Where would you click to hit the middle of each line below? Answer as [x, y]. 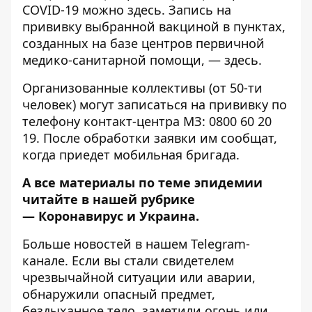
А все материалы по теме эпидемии [142, 183]
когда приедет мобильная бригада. [131, 155]
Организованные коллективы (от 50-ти [142, 88]
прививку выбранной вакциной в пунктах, [154, 27]
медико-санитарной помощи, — [123, 60]
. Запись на [196, 10]
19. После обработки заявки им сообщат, [150, 138]
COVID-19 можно [75, 10]
